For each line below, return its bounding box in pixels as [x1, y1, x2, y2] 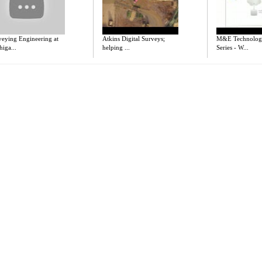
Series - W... [216, 44, 249, 51]
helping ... [102, 44, 130, 51]
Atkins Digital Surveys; [102, 35, 166, 43]
